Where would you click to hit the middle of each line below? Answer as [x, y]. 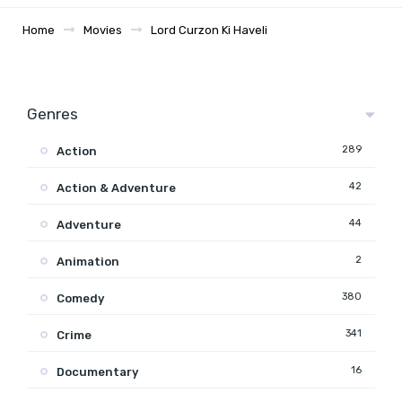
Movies [103, 30]
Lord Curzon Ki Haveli [209, 30]
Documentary [97, 371]
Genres [52, 114]
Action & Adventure [116, 188]
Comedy [80, 298]
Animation [88, 261]
